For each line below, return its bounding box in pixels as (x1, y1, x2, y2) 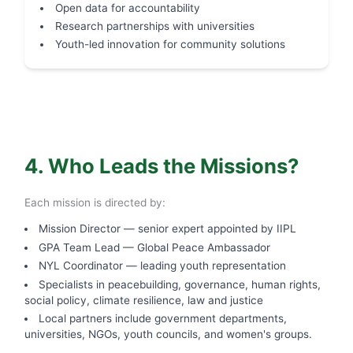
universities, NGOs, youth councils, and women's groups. (24, 328, 312, 341)
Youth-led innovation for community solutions (54, 38, 285, 51)
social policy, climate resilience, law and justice (24, 293, 263, 307)
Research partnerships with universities (54, 19, 255, 32)
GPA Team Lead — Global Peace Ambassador (39, 240, 271, 254)
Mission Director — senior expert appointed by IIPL (39, 222, 297, 236)
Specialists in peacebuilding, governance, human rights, (39, 277, 321, 291)
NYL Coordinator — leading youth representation (39, 259, 287, 273)
